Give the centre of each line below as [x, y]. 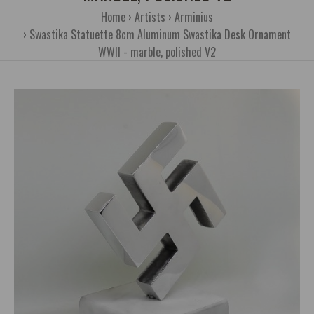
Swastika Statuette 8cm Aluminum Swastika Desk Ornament [160, 34]
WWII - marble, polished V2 [157, 52]
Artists [150, 17]
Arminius [194, 17]
